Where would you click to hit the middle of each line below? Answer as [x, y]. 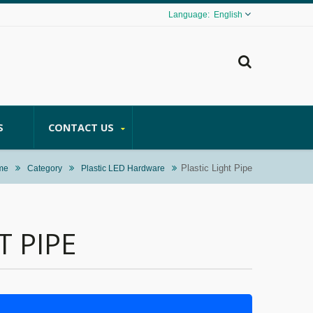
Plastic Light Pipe [215, 168]
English [228, 15]
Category [45, 168]
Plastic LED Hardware [123, 168]
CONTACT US [82, 128]
